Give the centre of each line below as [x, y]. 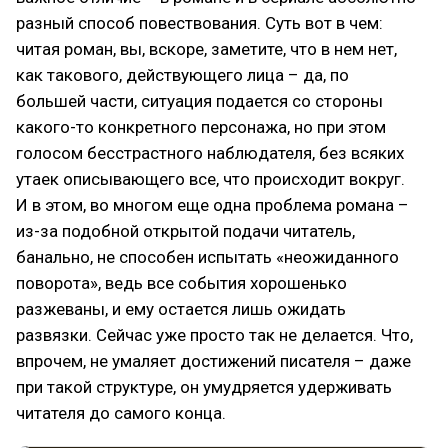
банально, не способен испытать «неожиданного [207, 256]
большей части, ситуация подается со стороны [199, 100]
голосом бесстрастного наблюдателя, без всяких [210, 152]
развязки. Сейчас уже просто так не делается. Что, [214, 334]
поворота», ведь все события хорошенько [181, 282]
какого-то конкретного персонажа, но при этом [201, 126]
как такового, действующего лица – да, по [182, 74]
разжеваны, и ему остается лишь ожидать [181, 308]
